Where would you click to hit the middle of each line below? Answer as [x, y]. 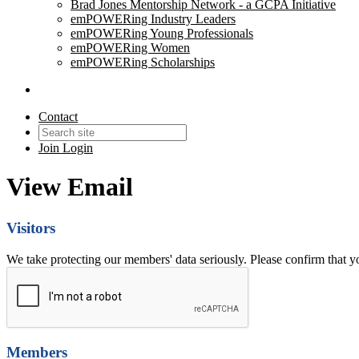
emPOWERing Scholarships [143, 62]
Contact [58, 117]
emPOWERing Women [130, 48]
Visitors [31, 228]
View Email [70, 187]
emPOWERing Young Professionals [162, 33]
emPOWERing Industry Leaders [153, 19]
